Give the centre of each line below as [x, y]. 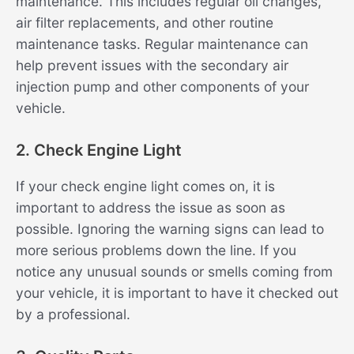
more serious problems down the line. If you [156, 250]
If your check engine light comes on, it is [145, 186]
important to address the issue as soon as [151, 207]
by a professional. [73, 314]
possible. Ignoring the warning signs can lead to [170, 228]
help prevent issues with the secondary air [152, 66]
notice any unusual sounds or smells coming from [174, 271]
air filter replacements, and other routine [145, 23]
